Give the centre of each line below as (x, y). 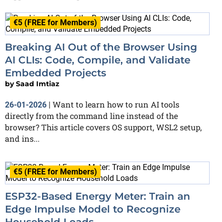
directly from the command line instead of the (91, 116)
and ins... (22, 139)
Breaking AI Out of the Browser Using (101, 47)
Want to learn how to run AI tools (116, 105)
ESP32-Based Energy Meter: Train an (98, 196)
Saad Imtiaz (38, 84)
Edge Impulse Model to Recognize (93, 209)
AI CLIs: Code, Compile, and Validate (98, 60)
